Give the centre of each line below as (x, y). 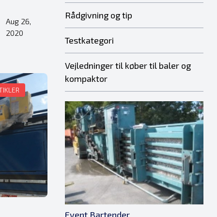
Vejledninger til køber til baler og (128, 65)
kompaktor (86, 78)
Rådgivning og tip (99, 15)
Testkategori (89, 40)
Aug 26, (19, 21)
